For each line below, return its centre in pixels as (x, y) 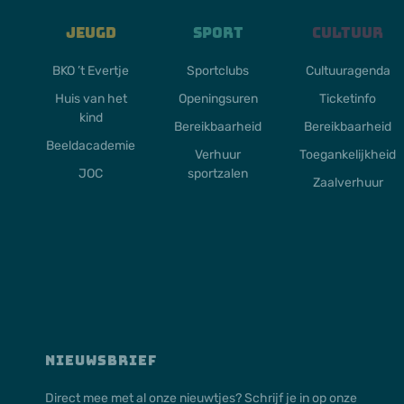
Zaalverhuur (348, 183)
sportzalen (218, 174)
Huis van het (91, 99)
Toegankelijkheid (348, 155)
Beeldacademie (91, 146)
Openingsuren (218, 99)
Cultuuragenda (348, 71)
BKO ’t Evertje (91, 71)
